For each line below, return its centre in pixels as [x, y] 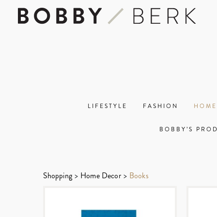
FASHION [161, 106]
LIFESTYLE [108, 106]
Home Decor [101, 176]
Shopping [57, 176]
